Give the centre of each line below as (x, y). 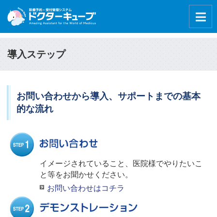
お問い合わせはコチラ (86, 188)
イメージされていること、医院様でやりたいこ (121, 163)
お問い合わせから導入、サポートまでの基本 (108, 96)
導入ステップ (36, 54)
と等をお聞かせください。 (86, 175)
